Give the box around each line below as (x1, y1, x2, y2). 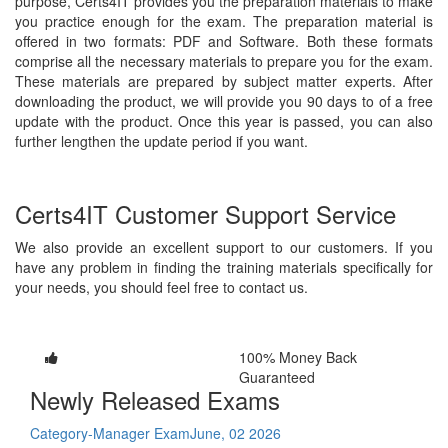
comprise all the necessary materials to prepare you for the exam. (15, 50, 433, 71)
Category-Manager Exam (30, 422, 190, 443)
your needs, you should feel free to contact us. (15, 276, 308, 297)
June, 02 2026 (190, 422, 281, 443)
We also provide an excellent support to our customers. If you (15, 236, 433, 257)
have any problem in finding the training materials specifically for (15, 256, 433, 277)
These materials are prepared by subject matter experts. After (15, 70, 433, 91)
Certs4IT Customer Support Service (15, 195, 396, 231)
